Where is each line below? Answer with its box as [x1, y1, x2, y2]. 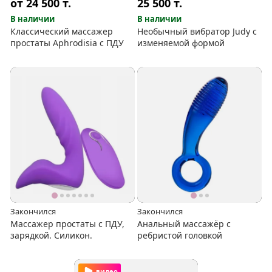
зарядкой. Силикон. [10, 229, 93, 241]
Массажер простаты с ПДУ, [10, 217, 125, 229]
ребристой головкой [137, 229, 223, 241]
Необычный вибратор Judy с [137, 25, 257, 38]
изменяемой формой [137, 37, 225, 49]
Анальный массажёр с [137, 217, 231, 229]
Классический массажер [10, 25, 114, 38]
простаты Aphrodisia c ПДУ [10, 37, 124, 49]
